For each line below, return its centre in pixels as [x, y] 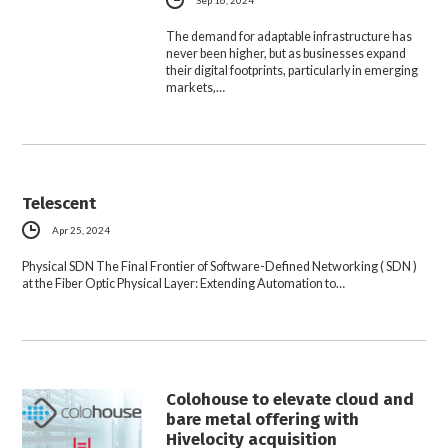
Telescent [59, 203]
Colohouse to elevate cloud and [290, 398]
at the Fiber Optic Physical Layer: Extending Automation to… [184, 283]
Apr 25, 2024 [81, 229]
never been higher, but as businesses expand [286, 54]
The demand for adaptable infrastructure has [289, 37]
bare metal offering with [263, 418]
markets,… [196, 88]
